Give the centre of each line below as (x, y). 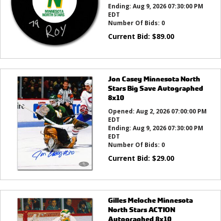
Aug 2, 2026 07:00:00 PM (171, 111)
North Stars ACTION (141, 210)
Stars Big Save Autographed (155, 88)
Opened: (122, 111)
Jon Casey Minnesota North (154, 78)
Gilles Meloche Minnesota (150, 200)
